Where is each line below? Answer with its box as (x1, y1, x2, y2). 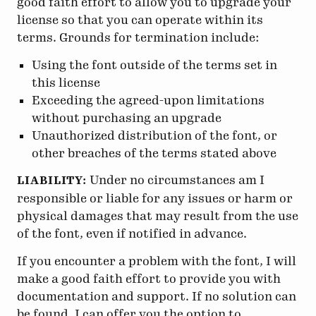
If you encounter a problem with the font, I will (17, 253, 296, 268)
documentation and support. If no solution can (17, 288, 296, 303)
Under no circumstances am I (87, 173, 265, 188)
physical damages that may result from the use (17, 209, 298, 224)
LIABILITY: (17, 174, 87, 188)
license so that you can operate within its (17, 13, 263, 28)
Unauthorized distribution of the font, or (32, 128, 278, 142)
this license (32, 75, 101, 90)
